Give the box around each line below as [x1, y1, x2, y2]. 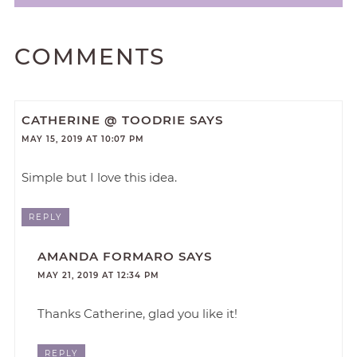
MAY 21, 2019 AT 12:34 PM [37, 270, 159, 281]
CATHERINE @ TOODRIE [22, 112, 186, 127]
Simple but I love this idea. [22, 169, 178, 185]
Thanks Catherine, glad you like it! [37, 306, 237, 322]
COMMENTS [14, 43, 165, 71]
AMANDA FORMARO [37, 249, 175, 265]
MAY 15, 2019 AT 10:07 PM [22, 133, 145, 144]
